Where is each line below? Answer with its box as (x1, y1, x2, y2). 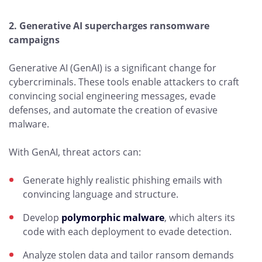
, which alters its (164, 211, 235, 224)
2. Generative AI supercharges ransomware (9, 19, 209, 32)
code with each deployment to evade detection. (23, 225, 232, 238)
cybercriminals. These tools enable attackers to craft (9, 75, 239, 88)
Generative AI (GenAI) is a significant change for (9, 61, 216, 74)
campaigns (9, 33, 60, 46)
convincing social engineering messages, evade (9, 89, 216, 102)
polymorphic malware (61, 211, 164, 224)
